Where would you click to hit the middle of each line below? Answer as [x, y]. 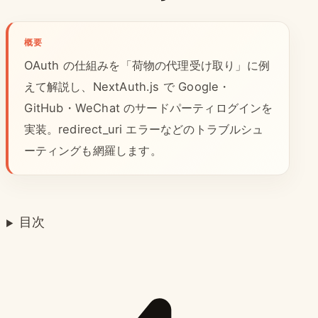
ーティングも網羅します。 [93, 151]
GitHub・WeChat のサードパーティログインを [148, 108]
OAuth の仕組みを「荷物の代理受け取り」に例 [147, 66]
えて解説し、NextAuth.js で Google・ [127, 87]
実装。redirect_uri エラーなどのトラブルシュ [144, 130]
